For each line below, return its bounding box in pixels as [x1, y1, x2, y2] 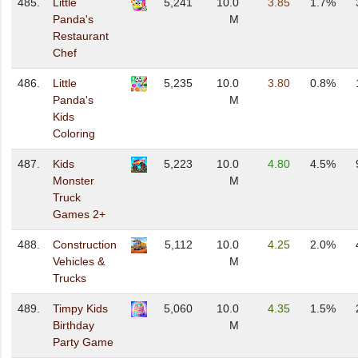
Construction [53, 238, 117, 252]
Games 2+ [53, 208, 105, 221]
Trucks [53, 272, 86, 285]
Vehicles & [53, 255, 105, 268]
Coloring [53, 127, 95, 141]
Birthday [53, 319, 94, 332]
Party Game [53, 336, 113, 349]
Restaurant [53, 30, 109, 43]
